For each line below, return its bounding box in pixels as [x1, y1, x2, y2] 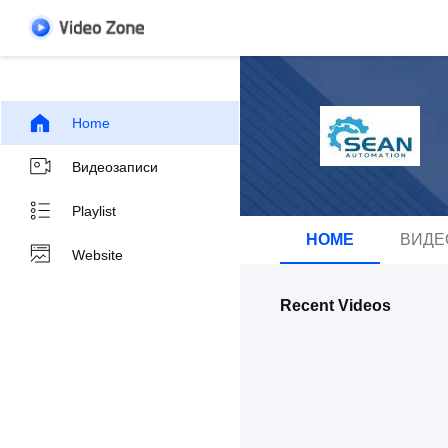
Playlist [72, 203, 116, 219]
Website [72, 247, 123, 263]
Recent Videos [280, 297, 391, 314]
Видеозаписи [72, 159, 158, 175]
